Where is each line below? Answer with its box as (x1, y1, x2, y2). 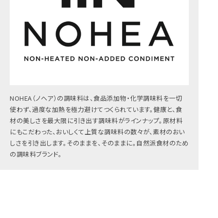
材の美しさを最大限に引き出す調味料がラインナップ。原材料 (10, 116, 183, 126)
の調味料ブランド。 (10, 149, 62, 159)
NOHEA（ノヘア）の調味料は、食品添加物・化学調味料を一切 (10, 93, 182, 103)
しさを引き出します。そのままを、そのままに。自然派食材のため (10, 138, 189, 148)
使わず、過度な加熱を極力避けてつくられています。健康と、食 (10, 105, 182, 114)
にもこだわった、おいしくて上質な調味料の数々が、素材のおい (10, 127, 185, 137)
